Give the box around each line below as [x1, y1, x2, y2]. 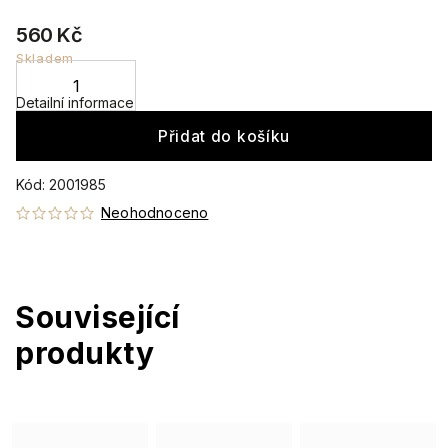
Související [15, 299, 180, 335]
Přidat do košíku [157, 126, 291, 146]
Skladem [16, 50, 74, 66]
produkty [15, 335, 154, 371]
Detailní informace [16, 94, 134, 111]
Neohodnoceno [101, 204, 209, 221]
